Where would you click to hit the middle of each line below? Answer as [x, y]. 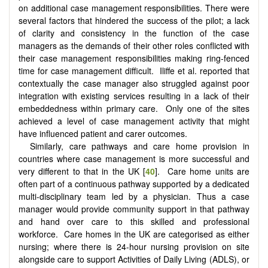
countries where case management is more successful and [134, 159]
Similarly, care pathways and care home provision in [140, 146]
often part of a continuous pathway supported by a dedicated [134, 184]
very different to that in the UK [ [82, 171]
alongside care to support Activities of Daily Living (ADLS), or [134, 259]
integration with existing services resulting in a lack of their [134, 96]
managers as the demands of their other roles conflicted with [134, 46]
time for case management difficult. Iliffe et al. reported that [134, 71]
